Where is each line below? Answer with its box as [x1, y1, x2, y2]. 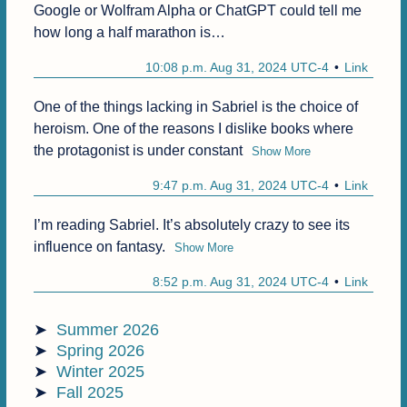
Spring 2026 [55, 342, 144, 361]
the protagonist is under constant [33, 143, 243, 159]
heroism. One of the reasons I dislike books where [33, 121, 353, 137]
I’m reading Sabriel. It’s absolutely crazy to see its [33, 217, 350, 233]
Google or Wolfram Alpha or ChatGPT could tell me [33, 3, 362, 19]
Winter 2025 [55, 362, 144, 382]
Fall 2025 [55, 383, 124, 402]
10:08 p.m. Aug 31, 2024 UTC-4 [145, 60, 330, 75]
